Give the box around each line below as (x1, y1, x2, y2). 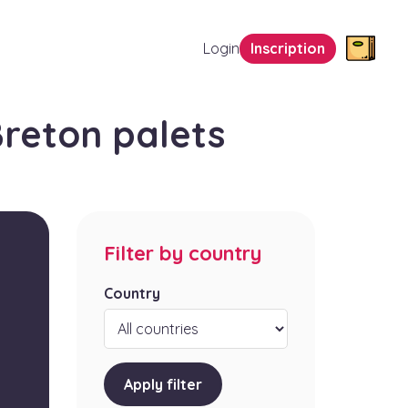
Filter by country (103, 240, 261, 267)
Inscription (250, 39, 325, 57)
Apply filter (123, 375, 202, 394)
